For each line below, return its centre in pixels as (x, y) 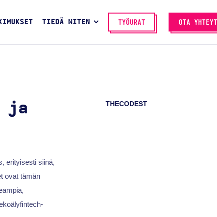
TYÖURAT (132, 22)
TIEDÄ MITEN (66, 22)
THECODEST (127, 104)
